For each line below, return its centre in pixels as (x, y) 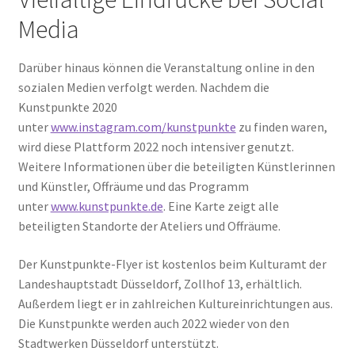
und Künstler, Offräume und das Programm (133, 186)
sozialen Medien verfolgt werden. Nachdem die (143, 87)
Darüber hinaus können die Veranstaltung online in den (166, 67)
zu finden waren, (281, 127)
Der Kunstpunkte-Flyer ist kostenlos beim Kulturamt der (172, 263)
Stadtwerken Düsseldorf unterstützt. (118, 343)
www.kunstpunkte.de (107, 206)
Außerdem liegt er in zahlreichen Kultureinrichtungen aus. (175, 303)
